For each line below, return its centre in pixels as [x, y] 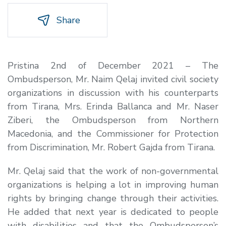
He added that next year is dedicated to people [113, 212]
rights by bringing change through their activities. [113, 198]
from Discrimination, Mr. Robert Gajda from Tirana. [111, 147]
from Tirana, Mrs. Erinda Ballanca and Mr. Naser [113, 106]
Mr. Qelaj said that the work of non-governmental [113, 171]
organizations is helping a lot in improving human [113, 184]
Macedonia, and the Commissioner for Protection [113, 133]
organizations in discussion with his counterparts [113, 93]
